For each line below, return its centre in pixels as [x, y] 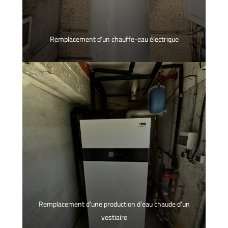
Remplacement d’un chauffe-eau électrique [114, 39]
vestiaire [114, 218]
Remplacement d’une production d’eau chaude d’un [114, 204]
